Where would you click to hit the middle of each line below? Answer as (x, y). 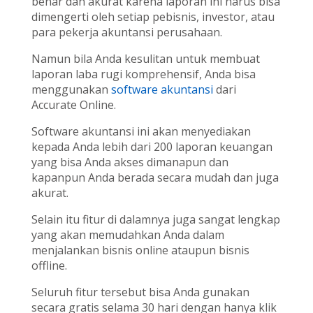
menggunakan (71, 90)
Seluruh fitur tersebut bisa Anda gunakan (140, 292)
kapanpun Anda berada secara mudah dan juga (155, 178)
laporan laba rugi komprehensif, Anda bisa (143, 74)
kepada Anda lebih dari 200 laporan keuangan (152, 147)
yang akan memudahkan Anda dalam (128, 235)
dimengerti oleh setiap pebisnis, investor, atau (153, 17)
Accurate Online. (73, 105)
